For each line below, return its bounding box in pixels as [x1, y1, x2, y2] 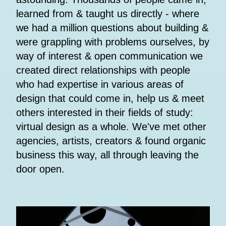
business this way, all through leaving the [16, 149, 199, 161]
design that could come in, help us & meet [16, 93, 204, 104]
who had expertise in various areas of [16, 79, 184, 90]
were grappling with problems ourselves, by [16, 36, 209, 48]
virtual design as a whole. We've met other [16, 121, 206, 133]
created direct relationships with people [16, 65, 190, 76]
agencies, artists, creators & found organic [16, 135, 206, 147]
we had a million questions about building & [16, 22, 208, 34]
